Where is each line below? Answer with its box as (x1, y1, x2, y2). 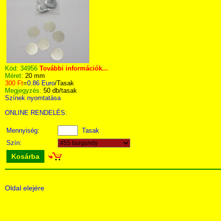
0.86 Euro (27, 79, 55, 87)
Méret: (5, 72, 25, 79)
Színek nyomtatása (5, 94, 61, 102)
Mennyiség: (6, 127, 41, 134)
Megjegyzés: (5, 87, 43, 94)
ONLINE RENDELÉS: (5, 109, 67, 116)
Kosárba (11, 152, 39, 160)
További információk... (39, 65, 108, 72)
